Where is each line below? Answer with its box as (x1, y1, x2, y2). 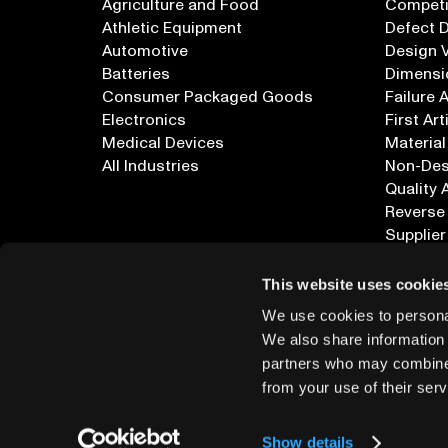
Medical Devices (102, 132, 224, 155)
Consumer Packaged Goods (102, 86, 313, 109)
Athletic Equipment (102, 17, 242, 40)
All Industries (102, 155, 199, 178)
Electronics (102, 109, 186, 132)
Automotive (102, 40, 188, 63)
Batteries (102, 63, 170, 86)
